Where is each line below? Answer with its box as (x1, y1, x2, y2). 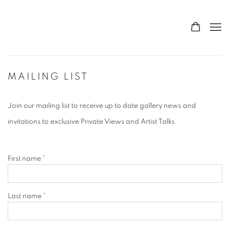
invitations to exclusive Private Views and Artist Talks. (8, 118, 177, 126)
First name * (8, 155, 45, 163)
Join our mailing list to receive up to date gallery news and (8, 102, 196, 110)
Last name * (8, 193, 46, 200)
